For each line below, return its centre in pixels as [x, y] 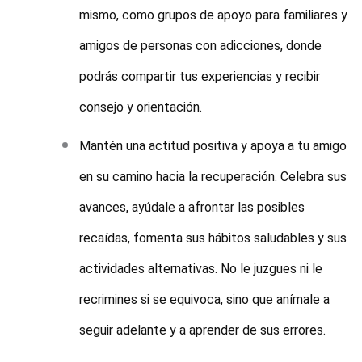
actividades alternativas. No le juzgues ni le [201, 269]
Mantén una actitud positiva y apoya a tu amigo [213, 146]
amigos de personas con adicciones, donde [201, 46]
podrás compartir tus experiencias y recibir [200, 77]
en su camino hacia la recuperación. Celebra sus [213, 177]
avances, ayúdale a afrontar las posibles [192, 208]
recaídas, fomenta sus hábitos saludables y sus [213, 238]
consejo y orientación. [141, 107]
